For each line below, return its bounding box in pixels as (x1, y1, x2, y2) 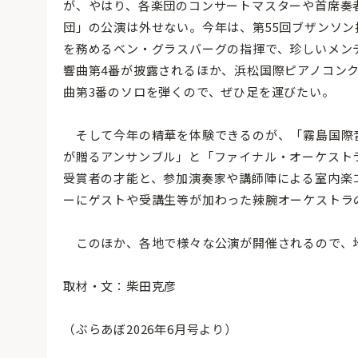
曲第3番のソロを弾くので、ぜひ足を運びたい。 (63, 83, 335, 101)
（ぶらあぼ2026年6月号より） (63, 320, 237, 338)
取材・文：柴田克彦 (63, 277, 177, 295)
